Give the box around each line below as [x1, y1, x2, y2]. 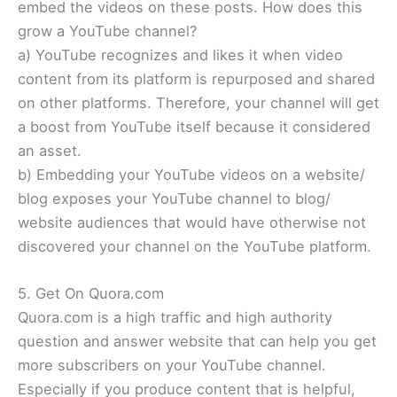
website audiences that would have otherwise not [18, 213, 366, 231]
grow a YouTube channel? [18, 21, 197, 40]
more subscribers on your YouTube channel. [18, 356, 326, 375]
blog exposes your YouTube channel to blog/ [18, 189, 331, 207]
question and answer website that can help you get [18, 332, 377, 351]
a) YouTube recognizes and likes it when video [18, 45, 343, 64]
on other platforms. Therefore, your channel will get [18, 93, 379, 112]
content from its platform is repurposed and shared [18, 69, 375, 88]
